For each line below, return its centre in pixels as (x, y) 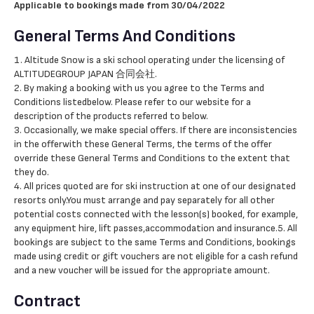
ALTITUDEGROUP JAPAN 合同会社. (86, 74)
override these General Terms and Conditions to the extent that (152, 158)
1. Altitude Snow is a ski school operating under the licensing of (149, 60)
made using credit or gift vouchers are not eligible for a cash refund (156, 256)
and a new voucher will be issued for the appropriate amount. (142, 270)
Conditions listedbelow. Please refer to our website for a (132, 102)
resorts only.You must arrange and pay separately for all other (144, 200)
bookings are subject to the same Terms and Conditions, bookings (155, 242)
